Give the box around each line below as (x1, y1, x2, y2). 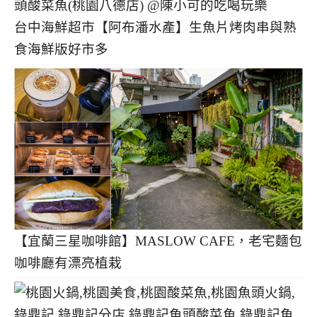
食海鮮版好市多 (14, 41, 108, 57)
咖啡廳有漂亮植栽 (14, 255, 122, 271)
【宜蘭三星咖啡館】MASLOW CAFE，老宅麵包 (14, 234, 302, 249)
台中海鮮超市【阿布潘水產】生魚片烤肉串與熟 (14, 19, 296, 35)
